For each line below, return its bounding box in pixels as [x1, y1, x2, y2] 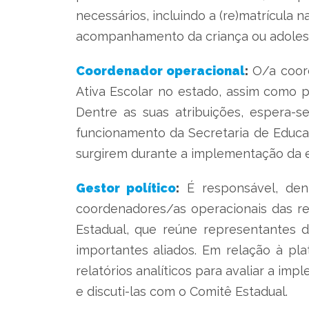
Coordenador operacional [75, 63, 245, 78]
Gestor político [75, 180, 177, 195]
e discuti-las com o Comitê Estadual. [75, 283, 288, 299]
